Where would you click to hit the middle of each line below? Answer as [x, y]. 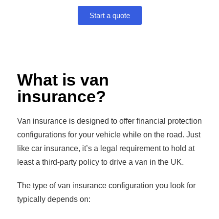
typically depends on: [54, 199]
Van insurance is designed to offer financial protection [109, 121]
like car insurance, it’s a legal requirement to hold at [106, 149]
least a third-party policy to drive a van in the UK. [100, 162]
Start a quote [109, 16]
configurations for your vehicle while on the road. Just [109, 135]
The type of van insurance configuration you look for [106, 186]
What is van [63, 80]
